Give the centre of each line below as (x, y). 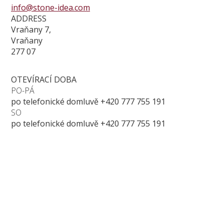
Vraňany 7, (31, 29)
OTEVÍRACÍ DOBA (44, 79)
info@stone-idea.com (50, 7)
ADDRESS (29, 18)
